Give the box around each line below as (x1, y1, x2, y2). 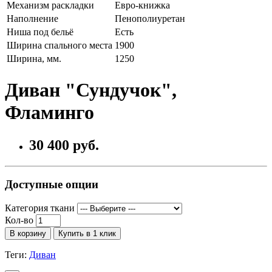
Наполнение (7, 13, 58, 24)
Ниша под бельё (7, 26, 73, 37)
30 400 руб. (29, 137, 99, 153)
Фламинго (5, 101, 94, 124)
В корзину (10, 229, 46, 239)
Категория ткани (5, 203, 75, 214)
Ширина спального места (7, 39, 112, 50)
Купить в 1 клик (58, 229, 116, 239)
